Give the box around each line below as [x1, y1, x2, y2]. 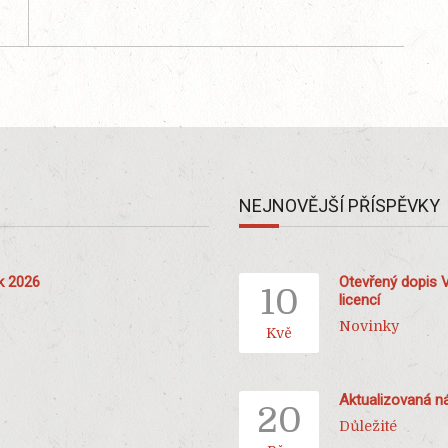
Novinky [339, 318, 399, 335]
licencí [339, 290, 380, 309]
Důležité [339, 418, 397, 435]
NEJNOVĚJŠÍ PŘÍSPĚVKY [239, 195, 440, 217]
